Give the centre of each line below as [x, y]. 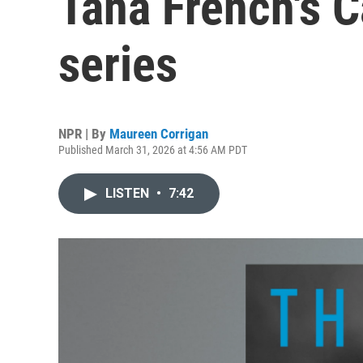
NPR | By [84, 134]
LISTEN [129, 193]
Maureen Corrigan [159, 134]
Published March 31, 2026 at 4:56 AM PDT [153, 150]
